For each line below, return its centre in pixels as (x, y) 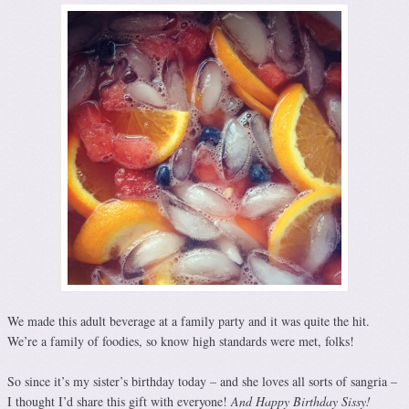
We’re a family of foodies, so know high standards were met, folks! (181, 341)
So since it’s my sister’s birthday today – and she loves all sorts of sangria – (202, 382)
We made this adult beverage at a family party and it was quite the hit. (189, 321)
